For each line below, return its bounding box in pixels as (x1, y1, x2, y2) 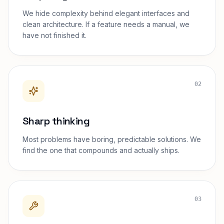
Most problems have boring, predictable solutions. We (22, 135, 201, 143)
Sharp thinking (22, 114, 90, 127)
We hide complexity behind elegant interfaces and (22, 9, 189, 17)
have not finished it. (22, 31, 86, 39)
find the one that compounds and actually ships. (22, 146, 179, 154)
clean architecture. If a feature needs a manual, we (22, 20, 189, 28)
